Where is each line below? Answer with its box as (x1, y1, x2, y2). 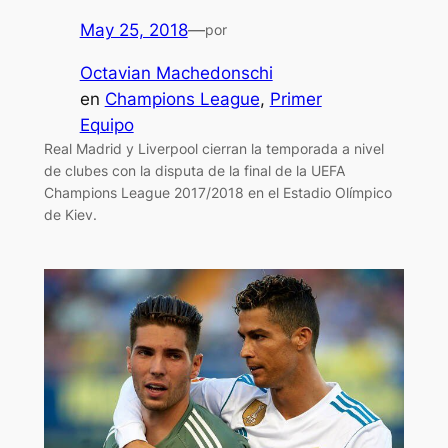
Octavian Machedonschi (79, 62, 273, 83)
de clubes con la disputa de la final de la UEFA (43, 161, 345, 179)
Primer (269, 88, 322, 109)
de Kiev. (43, 205, 97, 223)
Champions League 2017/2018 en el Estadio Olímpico (43, 183, 392, 201)
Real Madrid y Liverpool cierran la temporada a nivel (43, 139, 384, 157)
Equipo (79, 114, 134, 135)
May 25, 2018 (79, 19, 188, 40)
